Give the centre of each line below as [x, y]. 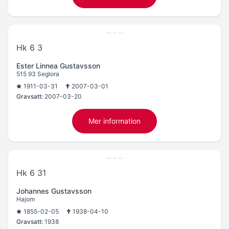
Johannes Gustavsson [54, 191]
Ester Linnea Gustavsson [58, 65]
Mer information [114, 121]
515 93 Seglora [38, 74]
